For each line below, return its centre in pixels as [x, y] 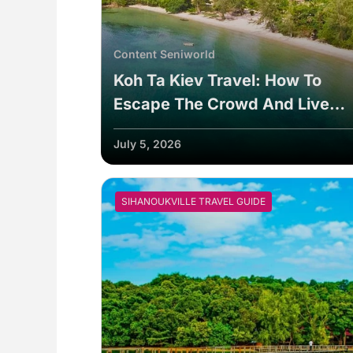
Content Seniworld [164, 54]
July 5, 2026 [147, 143]
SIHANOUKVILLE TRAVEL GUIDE [193, 201]
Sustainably [158, 127]
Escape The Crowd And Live [221, 104]
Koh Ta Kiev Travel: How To [217, 80]
